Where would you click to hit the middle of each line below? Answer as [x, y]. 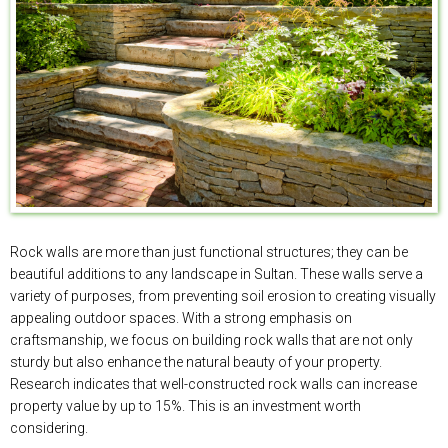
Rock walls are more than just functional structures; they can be [209, 252]
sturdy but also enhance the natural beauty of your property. [196, 362]
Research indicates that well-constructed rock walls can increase [213, 384]
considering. [49, 428]
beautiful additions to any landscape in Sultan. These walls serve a [216, 274]
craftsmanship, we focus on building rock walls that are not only [211, 340]
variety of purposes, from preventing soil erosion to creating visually [223, 296]
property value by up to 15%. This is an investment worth [185, 406]
